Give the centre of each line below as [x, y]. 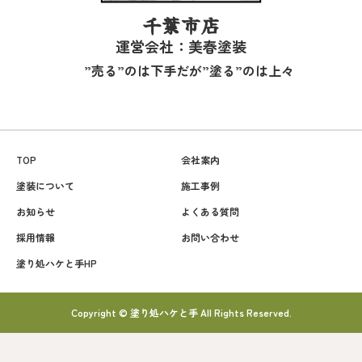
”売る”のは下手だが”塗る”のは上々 [189, 71]
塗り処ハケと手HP [57, 263]
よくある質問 [210, 212]
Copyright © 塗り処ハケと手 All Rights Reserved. [181, 313]
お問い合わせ [210, 238]
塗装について [45, 186]
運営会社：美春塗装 [181, 46]
